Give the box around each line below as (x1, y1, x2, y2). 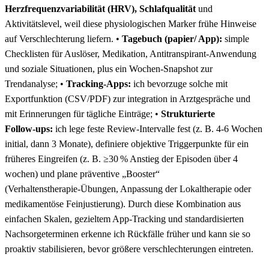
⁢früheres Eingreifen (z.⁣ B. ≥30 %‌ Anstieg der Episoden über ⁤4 (5, 153, 238, 164)
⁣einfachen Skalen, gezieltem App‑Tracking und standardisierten (5, 213, 244, 224)
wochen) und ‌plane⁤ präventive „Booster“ (5, 168, 160, 179)
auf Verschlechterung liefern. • (5, 33, 122, 44)
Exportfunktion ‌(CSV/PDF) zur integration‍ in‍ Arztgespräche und (5, 93, 250, 104)
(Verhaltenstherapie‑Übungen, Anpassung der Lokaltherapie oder (5, 183, 251, 194)
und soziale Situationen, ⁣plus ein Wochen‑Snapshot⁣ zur (5, 63, 213, 74)
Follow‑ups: (5, 123, 53, 134)
